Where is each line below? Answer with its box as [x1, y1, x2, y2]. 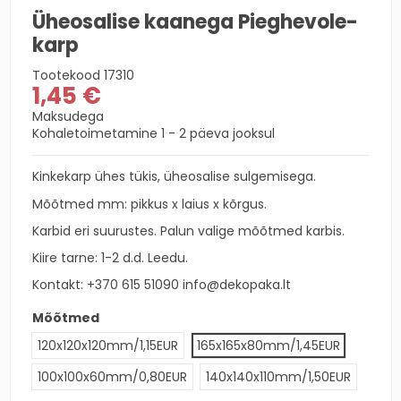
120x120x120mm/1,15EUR [38, 337, 178, 355]
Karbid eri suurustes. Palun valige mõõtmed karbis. [32, 221, 345, 240]
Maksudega [32, 107, 104, 126]
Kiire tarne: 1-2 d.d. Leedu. [32, 248, 188, 267]
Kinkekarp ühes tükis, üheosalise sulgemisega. [32, 167, 316, 186]
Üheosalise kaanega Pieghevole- [32, 8, 358, 37]
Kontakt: [32, 276, 87, 294]
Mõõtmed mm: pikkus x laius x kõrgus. [32, 194, 267, 213]
